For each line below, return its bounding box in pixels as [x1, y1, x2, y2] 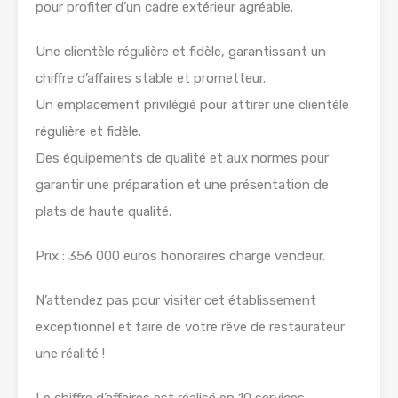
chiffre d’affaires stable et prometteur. [36, 70, 266, 87]
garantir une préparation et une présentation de [36, 177, 329, 194]
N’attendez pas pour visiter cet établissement [36, 292, 316, 309]
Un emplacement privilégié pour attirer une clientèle [36, 97, 349, 114]
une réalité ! [36, 346, 105, 362]
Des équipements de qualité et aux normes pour [36, 150, 329, 167]
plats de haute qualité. [36, 203, 171, 220]
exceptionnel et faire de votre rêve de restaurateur [36, 319, 345, 336]
